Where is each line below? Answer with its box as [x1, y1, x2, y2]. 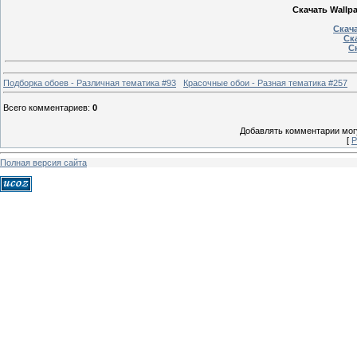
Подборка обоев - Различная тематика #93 [3, 77, 176, 88]
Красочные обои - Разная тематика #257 [183, 77, 347, 88]
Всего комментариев [3, 102, 88, 112]
